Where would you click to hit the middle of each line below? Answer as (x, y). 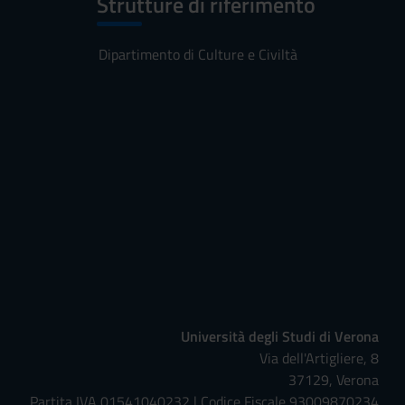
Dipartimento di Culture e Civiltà (198, 54)
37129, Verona (334, 380)
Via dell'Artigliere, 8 (319, 358)
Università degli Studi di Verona (280, 336)
